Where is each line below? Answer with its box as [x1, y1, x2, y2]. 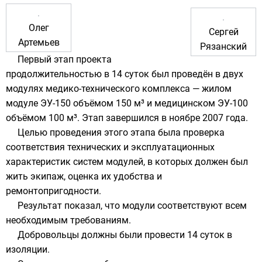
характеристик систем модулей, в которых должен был [6, 156, 248, 167]
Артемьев [18, 37, 60, 48]
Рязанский [200, 41, 247, 52]
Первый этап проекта [18, 54, 112, 65]
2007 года [202, 112, 246, 123]
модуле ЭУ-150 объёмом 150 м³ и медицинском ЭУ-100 [6, 98, 248, 109]
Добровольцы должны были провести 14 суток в [18, 229, 232, 240]
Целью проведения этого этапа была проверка [18, 127, 225, 138]
